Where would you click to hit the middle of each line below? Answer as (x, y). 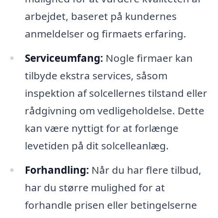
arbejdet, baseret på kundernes (100, 16)
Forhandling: (57, 170)
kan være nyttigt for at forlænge (101, 128)
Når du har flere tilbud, (145, 170)
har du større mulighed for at (95, 187)
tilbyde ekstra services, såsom (96, 75)
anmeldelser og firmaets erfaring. (105, 33)
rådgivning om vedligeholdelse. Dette (114, 110)
